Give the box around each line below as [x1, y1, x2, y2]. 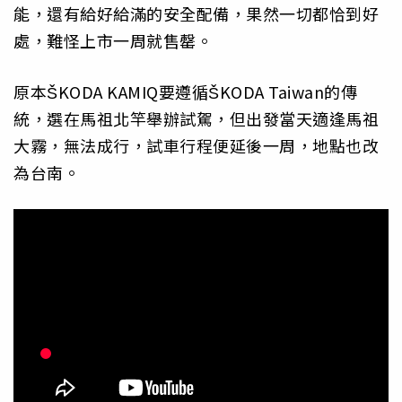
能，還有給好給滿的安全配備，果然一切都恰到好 [13, 2, 379, 26]
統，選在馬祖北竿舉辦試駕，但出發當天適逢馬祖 [13, 106, 379, 130]
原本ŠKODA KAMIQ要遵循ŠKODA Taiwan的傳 [13, 79, 357, 103]
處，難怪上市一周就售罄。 [13, 29, 213, 53]
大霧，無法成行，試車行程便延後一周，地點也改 [13, 133, 379, 157]
